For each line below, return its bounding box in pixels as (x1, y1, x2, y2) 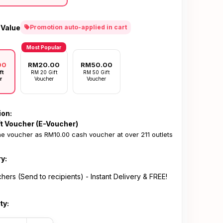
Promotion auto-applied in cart (30, 23, 127, 31)
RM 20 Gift (30, 69, 57, 75)
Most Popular (26, 44, 62, 50)
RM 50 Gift (83, 69, 110, 75)
